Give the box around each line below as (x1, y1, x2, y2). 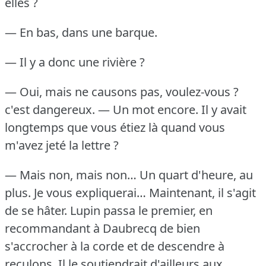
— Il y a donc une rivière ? (5, 53, 145, 70)
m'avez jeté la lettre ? (5, 137, 119, 153)
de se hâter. (5, 202, 67, 218)
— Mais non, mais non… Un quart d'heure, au (5, 166, 253, 183)
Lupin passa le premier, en (70, 202, 213, 218)
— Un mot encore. (98, 101, 198, 118)
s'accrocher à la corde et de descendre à (5, 237, 224, 254)
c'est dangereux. (5, 101, 95, 118)
